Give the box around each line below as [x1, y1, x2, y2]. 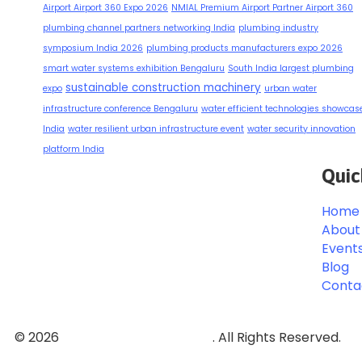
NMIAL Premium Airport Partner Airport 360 [171, 2, 353, 15]
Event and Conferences [62, 328, 213, 347]
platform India [43, 143, 104, 156]
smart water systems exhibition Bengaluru [43, 62, 225, 75]
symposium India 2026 [43, 42, 143, 55]
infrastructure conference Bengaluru [43, 103, 198, 116]
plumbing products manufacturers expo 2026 [146, 42, 343, 55]
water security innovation [247, 123, 356, 136]
